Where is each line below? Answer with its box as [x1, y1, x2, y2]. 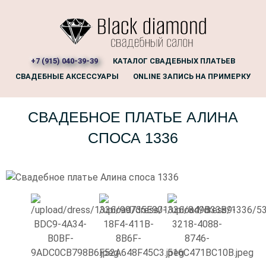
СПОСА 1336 [88, 129, 178, 147]
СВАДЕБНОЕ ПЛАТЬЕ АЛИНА [28, 109, 238, 126]
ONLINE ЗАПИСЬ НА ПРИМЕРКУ [133, 71, 251, 81]
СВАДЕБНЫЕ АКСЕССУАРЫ [15, 71, 119, 81]
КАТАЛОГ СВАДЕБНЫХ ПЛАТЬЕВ [112, 56, 235, 65]
